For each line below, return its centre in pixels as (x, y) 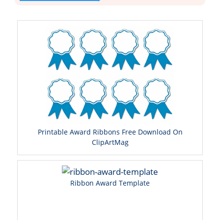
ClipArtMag (110, 142)
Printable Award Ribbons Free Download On (110, 132)
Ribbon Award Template (110, 183)
